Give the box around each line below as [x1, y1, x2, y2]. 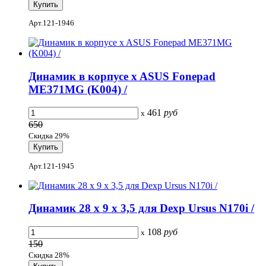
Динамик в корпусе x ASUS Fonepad [28, 69, 216, 83]
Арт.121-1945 [28, 161, 74, 170]
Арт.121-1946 [28, 18, 74, 27]
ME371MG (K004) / [28, 83, 127, 96]
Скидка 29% [28, 131, 69, 141]
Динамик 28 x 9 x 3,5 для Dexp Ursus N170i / [28, 202, 254, 215]
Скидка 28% [28, 251, 69, 260]
